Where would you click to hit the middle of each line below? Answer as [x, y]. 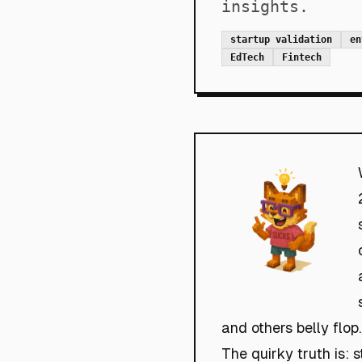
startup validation [281, 40]
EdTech [247, 57]
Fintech [302, 57]
